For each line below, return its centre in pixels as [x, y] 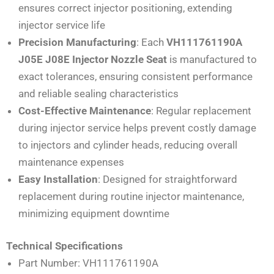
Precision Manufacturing [77, 42]
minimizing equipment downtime [94, 213]
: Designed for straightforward [168, 179]
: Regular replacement [201, 110]
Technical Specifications [65, 246]
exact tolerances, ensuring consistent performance [135, 76]
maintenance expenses [71, 162]
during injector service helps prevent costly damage [137, 128]
